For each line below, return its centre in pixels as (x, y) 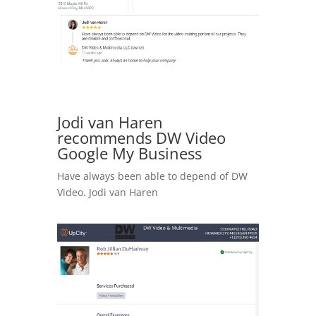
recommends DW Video (141, 137)
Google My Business (129, 153)
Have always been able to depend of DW (152, 176)
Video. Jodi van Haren (107, 192)
